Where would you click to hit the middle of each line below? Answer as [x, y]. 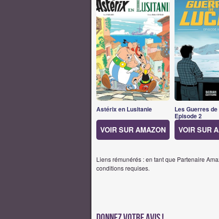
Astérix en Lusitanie [124, 109]
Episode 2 [188, 116]
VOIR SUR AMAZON [133, 129]
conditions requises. [123, 168]
